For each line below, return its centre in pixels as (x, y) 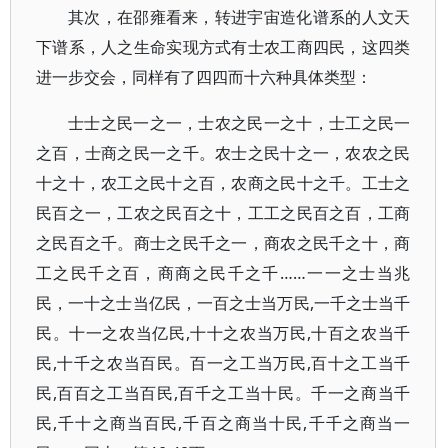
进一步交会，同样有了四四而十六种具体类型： (204, 77)
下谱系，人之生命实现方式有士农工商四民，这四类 (223, 47)
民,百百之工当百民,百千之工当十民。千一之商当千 (223, 393)
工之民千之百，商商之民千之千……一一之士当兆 (223, 273)
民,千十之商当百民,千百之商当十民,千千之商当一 (223, 423)
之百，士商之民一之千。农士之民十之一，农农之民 (223, 153)
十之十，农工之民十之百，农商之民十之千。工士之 (223, 183)
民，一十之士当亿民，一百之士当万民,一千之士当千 (223, 303)
